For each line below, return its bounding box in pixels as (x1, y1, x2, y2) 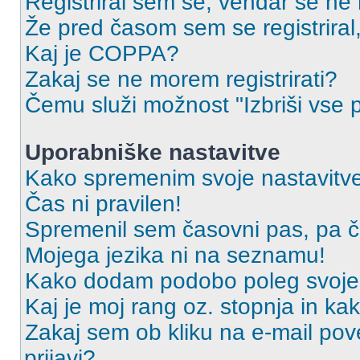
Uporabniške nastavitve (25, 140, 280, 165)
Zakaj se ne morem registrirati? (25, 67, 337, 92)
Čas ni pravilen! (25, 191, 182, 216)
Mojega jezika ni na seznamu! (25, 243, 325, 268)
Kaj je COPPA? (25, 41, 179, 66)
